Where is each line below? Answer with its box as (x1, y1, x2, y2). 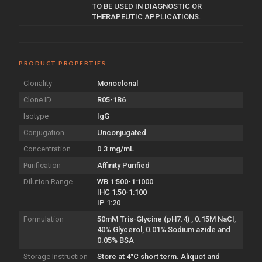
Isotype (23, 111, 49, 120)
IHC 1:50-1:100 (97, 187, 147, 196)
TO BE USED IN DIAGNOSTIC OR (92, 1, 202, 11)
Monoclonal (97, 78, 138, 88)
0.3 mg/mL (97, 144, 134, 153)
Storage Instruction (23, 251, 88, 261)
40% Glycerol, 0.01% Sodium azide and (97, 225, 230, 234)
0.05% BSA (97, 235, 134, 244)
